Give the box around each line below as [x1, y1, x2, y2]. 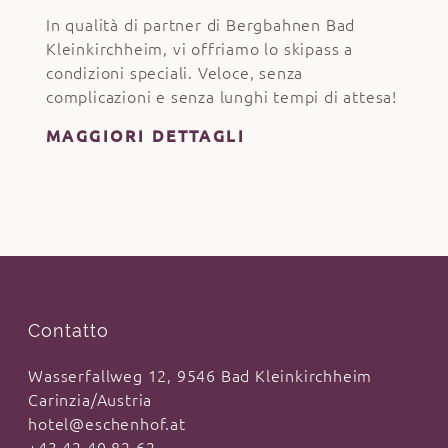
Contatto [28, 320, 109, 342]
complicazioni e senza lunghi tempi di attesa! [45, 87, 398, 106]
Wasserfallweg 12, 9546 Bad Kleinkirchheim [28, 367, 373, 386]
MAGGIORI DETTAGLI [45, 126, 246, 145]
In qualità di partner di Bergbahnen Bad [45, 15, 356, 34]
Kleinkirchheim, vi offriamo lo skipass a [45, 39, 354, 58]
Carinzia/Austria [28, 391, 153, 410]
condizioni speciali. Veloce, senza [45, 63, 304, 82]
